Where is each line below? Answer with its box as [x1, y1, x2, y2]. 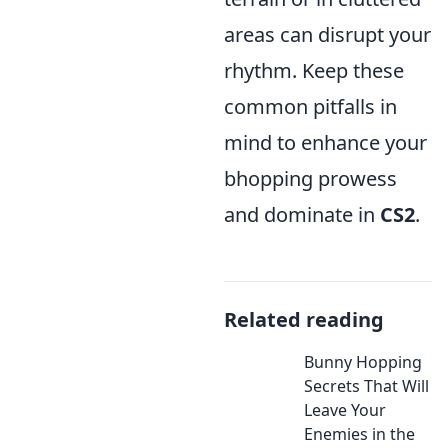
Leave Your [304, 399, 386, 422]
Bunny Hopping [304, 351, 422, 374]
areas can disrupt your [224, 21, 431, 49]
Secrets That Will [304, 375, 429, 398]
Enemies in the [304, 423, 415, 446]
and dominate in [224, 201, 380, 229]
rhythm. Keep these [224, 57, 404, 85]
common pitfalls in [224, 93, 397, 121]
